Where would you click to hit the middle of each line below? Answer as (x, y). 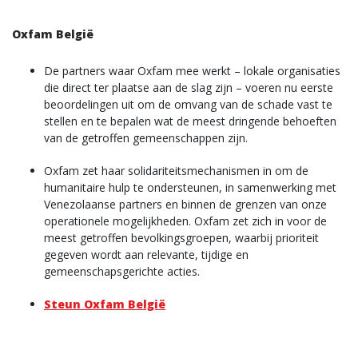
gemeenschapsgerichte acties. (122, 271)
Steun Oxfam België (105, 304)
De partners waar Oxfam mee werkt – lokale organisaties (192, 71)
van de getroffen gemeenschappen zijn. (146, 138)
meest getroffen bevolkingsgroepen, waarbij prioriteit (181, 238)
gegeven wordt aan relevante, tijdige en (146, 255)
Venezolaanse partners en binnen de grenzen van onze (185, 204)
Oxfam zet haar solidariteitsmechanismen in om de (176, 171)
